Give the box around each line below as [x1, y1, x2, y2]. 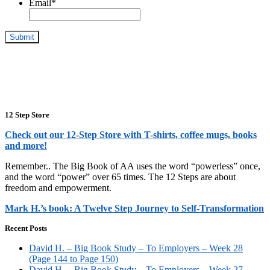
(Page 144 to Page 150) [29, 254, 118, 265]
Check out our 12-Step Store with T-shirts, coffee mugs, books [5, 130, 257, 140]
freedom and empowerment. [5, 183, 111, 193]
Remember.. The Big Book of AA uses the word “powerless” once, [5, 161, 260, 172]
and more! [5, 140, 47, 151]
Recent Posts [5, 224, 47, 233]
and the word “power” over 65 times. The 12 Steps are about [5, 172, 236, 183]
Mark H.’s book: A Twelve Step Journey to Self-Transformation [5, 203, 264, 214]
